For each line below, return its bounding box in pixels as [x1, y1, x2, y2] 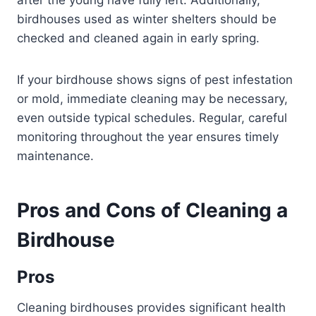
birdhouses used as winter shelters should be [17, 12, 276, 27]
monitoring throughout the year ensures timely [17, 130, 279, 145]
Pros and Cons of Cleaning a [17, 198, 288, 223]
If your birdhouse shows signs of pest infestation [17, 73, 293, 87]
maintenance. [17, 149, 94, 164]
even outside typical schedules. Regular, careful [17, 111, 287, 126]
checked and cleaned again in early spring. [17, 31, 260, 46]
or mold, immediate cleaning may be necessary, [17, 92, 288, 107]
